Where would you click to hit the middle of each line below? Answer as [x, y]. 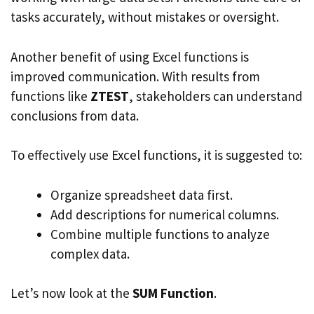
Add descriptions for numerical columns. [165, 214]
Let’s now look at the [71, 293]
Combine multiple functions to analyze [160, 234]
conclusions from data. [75, 115]
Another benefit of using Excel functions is [130, 56]
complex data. [90, 253]
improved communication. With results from [135, 76]
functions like [50, 96]
